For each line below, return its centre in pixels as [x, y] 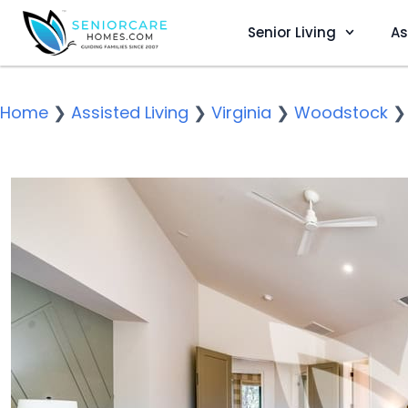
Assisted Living [130, 112]
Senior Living [291, 32]
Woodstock [341, 112]
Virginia [241, 112]
